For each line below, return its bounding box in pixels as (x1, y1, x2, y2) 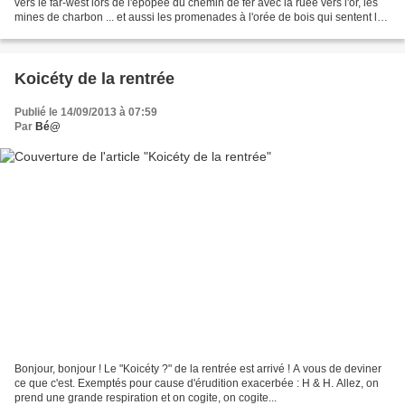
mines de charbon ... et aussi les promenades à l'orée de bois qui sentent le (14, 11, 383, 24)
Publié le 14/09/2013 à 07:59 (14, 106, 157, 119)
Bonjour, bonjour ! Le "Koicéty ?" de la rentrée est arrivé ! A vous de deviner (14, 362, 381, 375)
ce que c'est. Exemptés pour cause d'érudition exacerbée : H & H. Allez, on (14, 376, 379, 390)
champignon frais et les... (14, 25, 137, 39)
